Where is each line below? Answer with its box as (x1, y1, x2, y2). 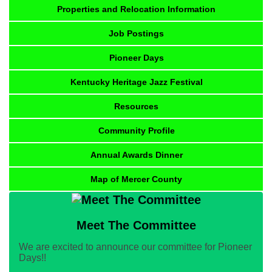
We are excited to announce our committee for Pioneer (19, 242, 252, 253)
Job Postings (109, 28, 164, 38)
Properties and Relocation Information (57, 4, 216, 14)
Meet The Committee (76, 219, 196, 233)
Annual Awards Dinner (90, 149, 183, 160)
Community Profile (98, 125, 175, 135)
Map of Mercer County (90, 174, 182, 184)
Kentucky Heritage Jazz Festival (70, 76, 203, 87)
